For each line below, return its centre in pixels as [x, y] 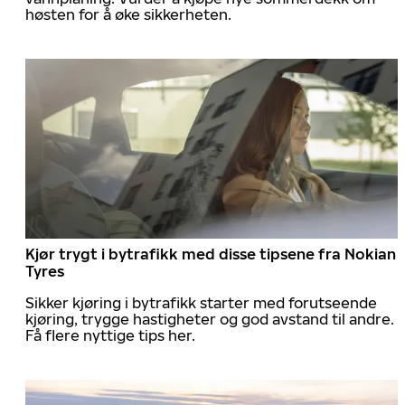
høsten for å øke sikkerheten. [128, 14]
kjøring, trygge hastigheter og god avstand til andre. [210, 320]
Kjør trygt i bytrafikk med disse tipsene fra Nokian [211, 254]
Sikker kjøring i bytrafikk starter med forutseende [201, 303]
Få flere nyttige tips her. [110, 336]
